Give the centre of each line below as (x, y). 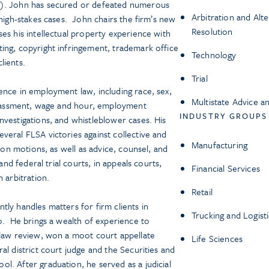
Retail (202, 192)
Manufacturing (220, 145)
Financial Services (226, 168)
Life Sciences (217, 238)
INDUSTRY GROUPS (224, 116)
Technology (214, 55)
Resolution (212, 31)
